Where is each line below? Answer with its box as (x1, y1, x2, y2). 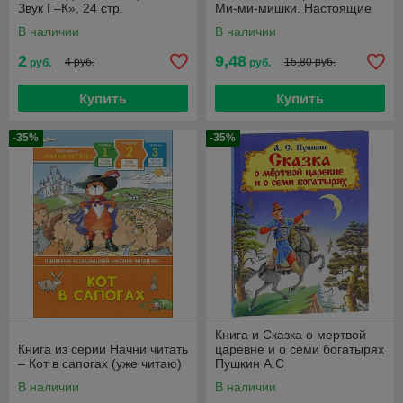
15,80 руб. (284, 55, 336, 68)
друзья (215, 15, 255, 31)
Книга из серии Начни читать (18, 342, 188, 357)
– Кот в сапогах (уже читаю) (18, 356, 182, 372)
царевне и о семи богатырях (215, 342, 384, 357)
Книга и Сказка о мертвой (215, 327, 366, 343)
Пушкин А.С (215, 356, 284, 372)
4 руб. (65, 55, 94, 68)
